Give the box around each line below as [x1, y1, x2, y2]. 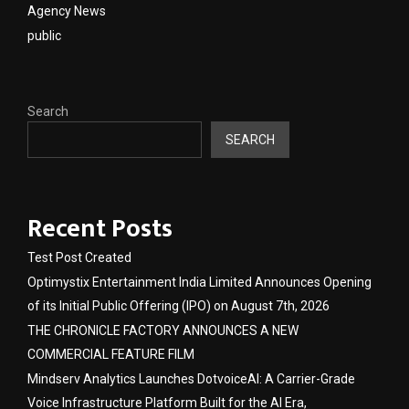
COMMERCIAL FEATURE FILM [27, 346, 194, 362]
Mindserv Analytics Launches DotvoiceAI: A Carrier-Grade [27, 371, 355, 386]
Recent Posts [27, 206, 173, 250]
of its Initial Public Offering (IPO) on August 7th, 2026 [27, 298, 330, 313]
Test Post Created [27, 249, 131, 265]
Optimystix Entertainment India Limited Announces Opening [27, 274, 372, 289]
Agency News [27, 3, 106, 18]
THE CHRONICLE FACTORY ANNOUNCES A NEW [27, 322, 299, 338]
